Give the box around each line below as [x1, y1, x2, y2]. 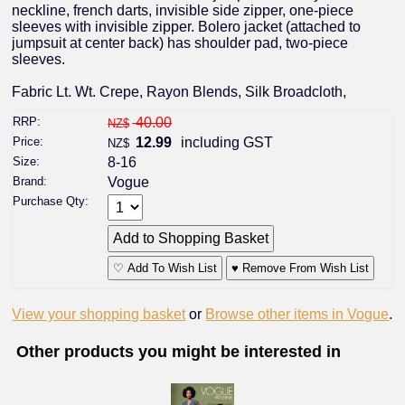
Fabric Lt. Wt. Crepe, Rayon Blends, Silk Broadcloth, [12, 84, 347, 100]
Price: [13, 134, 44, 148]
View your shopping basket [12, 306, 186, 323]
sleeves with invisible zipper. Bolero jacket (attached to [12, 19, 362, 35]
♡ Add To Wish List [113, 260, 218, 275]
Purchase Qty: [13, 194, 89, 209]
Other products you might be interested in [15, 343, 341, 362]
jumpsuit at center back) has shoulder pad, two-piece [12, 35, 349, 52]
